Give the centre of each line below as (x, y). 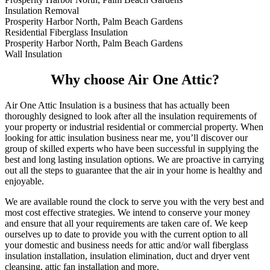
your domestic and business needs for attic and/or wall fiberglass (127, 245)
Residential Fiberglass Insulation (66, 33)
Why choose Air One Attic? (135, 80)
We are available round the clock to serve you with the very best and (134, 202)
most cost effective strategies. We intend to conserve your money (127, 213)
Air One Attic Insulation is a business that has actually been (117, 105)
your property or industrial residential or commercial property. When (134, 127)
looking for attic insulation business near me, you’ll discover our (126, 138)
